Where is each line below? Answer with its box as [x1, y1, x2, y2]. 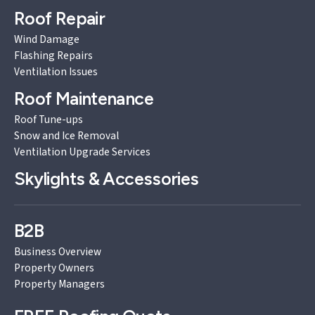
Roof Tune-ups [14, 111, 83, 127]
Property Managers [14, 276, 105, 292]
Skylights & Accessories [14, 167, 199, 189]
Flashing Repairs [14, 47, 93, 63]
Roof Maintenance [14, 87, 153, 109]
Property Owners [14, 259, 94, 276]
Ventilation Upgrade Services [14, 143, 150, 160]
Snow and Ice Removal [14, 127, 119, 143]
